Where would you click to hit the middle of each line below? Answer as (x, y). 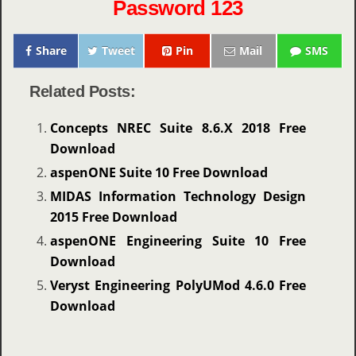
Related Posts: (83, 92)
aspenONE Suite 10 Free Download (159, 173)
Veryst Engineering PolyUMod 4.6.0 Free (178, 285)
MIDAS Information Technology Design (178, 197)
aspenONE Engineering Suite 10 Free (178, 240)
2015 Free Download (113, 217)
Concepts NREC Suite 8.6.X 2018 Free (178, 128)
